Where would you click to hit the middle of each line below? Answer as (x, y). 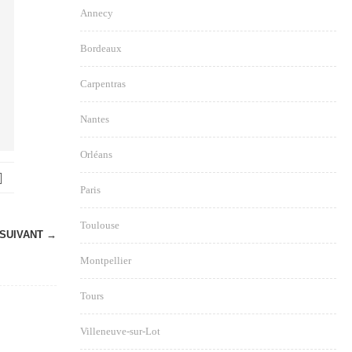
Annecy (97, 13)
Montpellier (106, 260)
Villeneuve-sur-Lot (120, 331)
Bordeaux (101, 48)
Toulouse (100, 225)
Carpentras (103, 84)
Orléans (96, 154)
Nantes (95, 119)
